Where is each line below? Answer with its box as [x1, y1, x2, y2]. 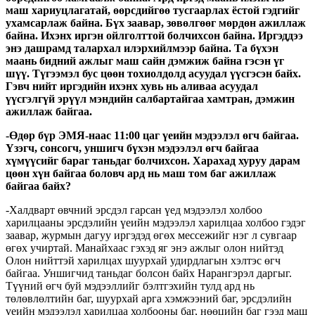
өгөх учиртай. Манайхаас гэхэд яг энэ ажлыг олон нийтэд [6, 241, 283, 254]
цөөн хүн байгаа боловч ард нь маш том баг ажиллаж [6, 167, 276, 179]
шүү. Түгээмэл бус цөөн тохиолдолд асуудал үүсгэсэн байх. [6, 67, 301, 79]
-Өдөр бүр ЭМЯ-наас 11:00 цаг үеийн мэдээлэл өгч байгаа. [6, 129, 299, 141]
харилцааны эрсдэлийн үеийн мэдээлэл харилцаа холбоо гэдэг [6, 216, 306, 229]
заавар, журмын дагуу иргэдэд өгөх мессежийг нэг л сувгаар [6, 229, 297, 241]
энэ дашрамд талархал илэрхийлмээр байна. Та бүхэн [6, 41, 278, 54]
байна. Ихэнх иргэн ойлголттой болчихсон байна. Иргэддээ [6, 29, 303, 41]
